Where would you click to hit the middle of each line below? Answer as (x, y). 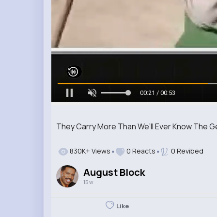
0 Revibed (186, 151)
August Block (114, 172)
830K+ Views (89, 151)
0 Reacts (141, 151)
